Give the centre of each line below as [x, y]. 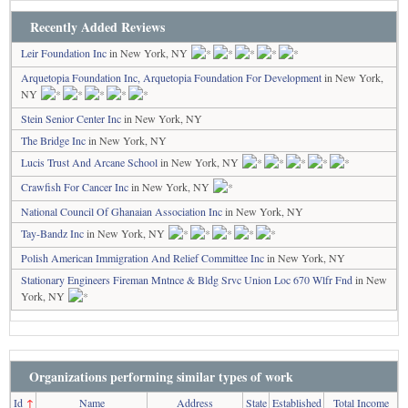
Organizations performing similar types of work [161, 376]
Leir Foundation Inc [64, 52]
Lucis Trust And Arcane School [89, 162]
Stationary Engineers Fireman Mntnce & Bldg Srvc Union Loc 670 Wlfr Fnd [187, 279]
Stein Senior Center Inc [71, 118]
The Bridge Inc [53, 140]
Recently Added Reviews [97, 26]
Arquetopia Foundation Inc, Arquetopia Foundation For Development [171, 77]
